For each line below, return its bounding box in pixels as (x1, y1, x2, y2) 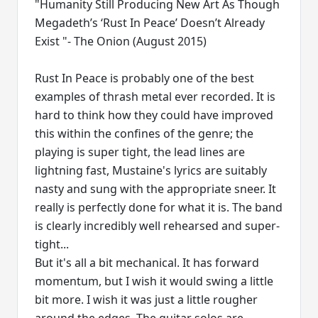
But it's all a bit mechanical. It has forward (35, 255, 259, 271)
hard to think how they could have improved (35, 107, 273, 124)
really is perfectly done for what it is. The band (35, 199, 283, 216)
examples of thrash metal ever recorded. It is (35, 89, 275, 105)
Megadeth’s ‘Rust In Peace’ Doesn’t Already (35, 15, 265, 31)
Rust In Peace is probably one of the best (35, 70, 254, 87)
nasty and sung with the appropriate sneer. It (35, 181, 276, 197)
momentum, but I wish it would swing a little (35, 273, 273, 290)
